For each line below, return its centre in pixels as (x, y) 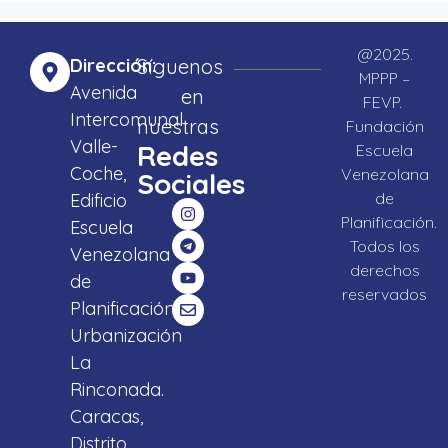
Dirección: (113, 66)
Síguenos (180, 67)
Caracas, (106, 417)
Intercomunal (126, 120)
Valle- (94, 147)
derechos (384, 270)
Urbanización (126, 336)
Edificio (98, 201)
